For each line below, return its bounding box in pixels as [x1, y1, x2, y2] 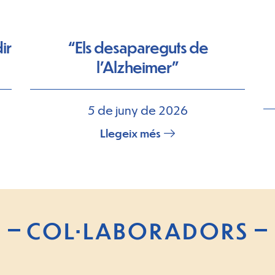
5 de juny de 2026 [87, 103, 188, 117]
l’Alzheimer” [96, 56, 179, 77]
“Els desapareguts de [67, 37, 208, 57]
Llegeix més [100, 126, 161, 140]
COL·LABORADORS [26, 217, 249, 244]
